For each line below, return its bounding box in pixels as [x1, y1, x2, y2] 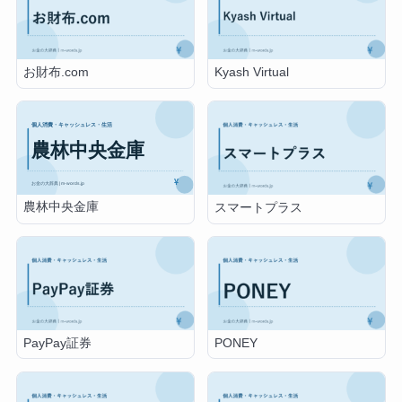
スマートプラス [214, 200, 303, 214]
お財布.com [23, 65, 90, 79]
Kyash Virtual [214, 65, 290, 79]
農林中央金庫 [23, 200, 100, 214]
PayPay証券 [23, 336, 92, 350]
